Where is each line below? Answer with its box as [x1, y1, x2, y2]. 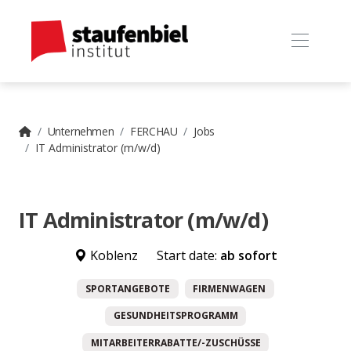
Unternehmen [47, 123, 114, 139]
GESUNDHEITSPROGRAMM [113, 309, 238, 323]
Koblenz [86, 246, 138, 264]
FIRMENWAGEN [193, 281, 266, 295]
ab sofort [219, 246, 277, 264]
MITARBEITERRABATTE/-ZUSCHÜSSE [90, 335, 261, 349]
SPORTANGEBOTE [85, 281, 170, 295]
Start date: [156, 246, 220, 264]
